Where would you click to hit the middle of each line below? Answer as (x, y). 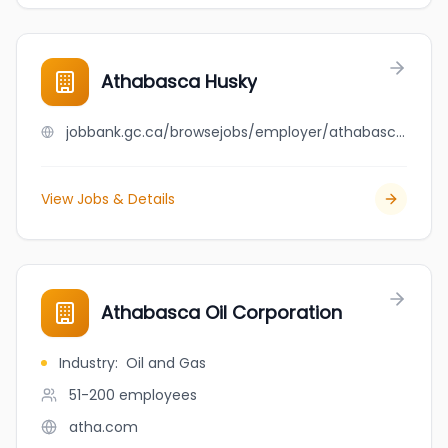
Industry (87, 363)
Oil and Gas (166, 363)
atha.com (103, 427)
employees (158, 395)
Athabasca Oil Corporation (221, 312)
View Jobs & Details (108, 199)
